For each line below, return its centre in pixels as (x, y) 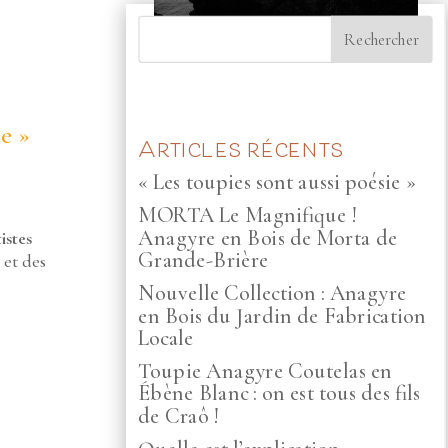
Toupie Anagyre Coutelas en (265, 371)
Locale (166, 338)
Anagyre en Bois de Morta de (268, 237)
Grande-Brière (204, 260)
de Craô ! (179, 415)
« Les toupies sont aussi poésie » (277, 182)
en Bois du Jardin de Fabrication (282, 315)
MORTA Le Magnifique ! (248, 215)
